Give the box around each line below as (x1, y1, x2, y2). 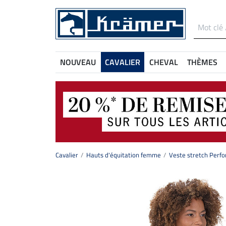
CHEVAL (149, 56, 178, 68)
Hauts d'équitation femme (86, 150, 161, 160)
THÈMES (187, 56, 217, 68)
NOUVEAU (60, 56, 96, 68)
